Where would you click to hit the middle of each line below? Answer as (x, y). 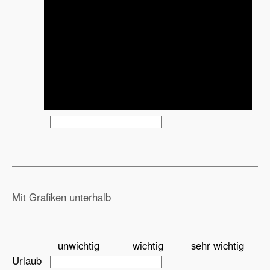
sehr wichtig (217, 246)
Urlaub (27, 261)
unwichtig (79, 246)
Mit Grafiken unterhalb (61, 197)
